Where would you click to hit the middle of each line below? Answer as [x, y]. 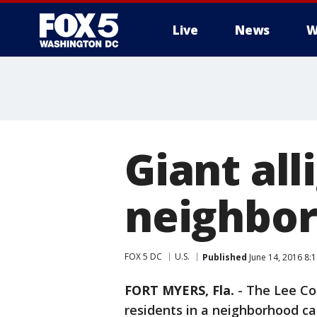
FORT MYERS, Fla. [179, 290]
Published [225, 257]
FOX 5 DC [143, 257]
